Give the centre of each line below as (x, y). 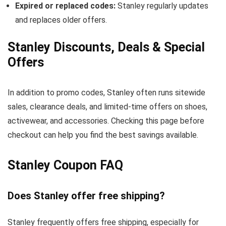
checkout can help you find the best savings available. (103, 135)
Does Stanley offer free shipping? (86, 196)
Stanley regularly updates (162, 6)
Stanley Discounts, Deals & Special (106, 47)
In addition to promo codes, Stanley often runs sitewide (106, 93)
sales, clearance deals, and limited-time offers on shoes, (107, 107)
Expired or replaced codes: (65, 6)
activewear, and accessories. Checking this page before (106, 121)
